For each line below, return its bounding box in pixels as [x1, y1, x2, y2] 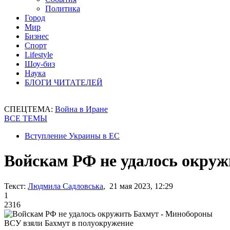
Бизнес [25, 32, 49, 41]
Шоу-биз [25, 60, 55, 68]
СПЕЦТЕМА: [4, 105, 55, 113]
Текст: [4, 181, 26, 190]
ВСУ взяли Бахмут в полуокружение [4, 218, 133, 227]
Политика [45, 4, 80, 13]
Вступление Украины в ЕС [25, 131, 120, 140]
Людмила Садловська [28, 181, 103, 190]
